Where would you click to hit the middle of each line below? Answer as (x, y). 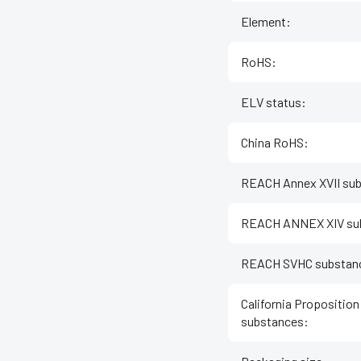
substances (272, 322)
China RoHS (272, 143)
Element (263, 22)
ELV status (271, 102)
